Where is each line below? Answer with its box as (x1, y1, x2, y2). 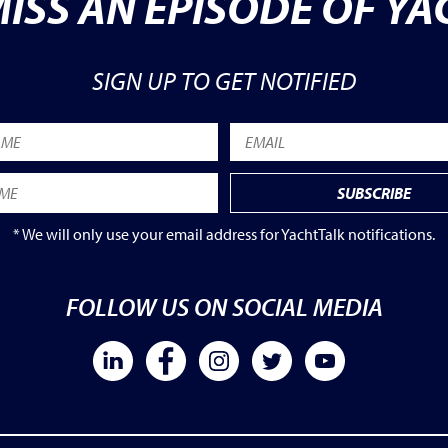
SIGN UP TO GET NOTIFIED (92, 64, 356, 96)
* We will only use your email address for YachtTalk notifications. (13, 223, 435, 244)
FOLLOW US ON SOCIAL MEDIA (65, 290, 383, 322)
